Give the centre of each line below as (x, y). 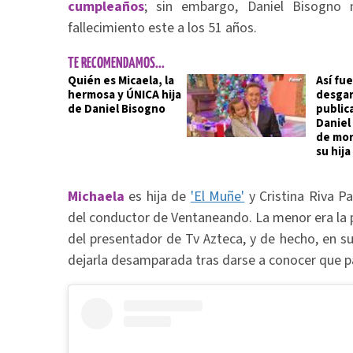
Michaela (96, 197)
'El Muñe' (217, 197)
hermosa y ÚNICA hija (124, 95)
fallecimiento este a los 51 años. (162, 28)
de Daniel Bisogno (117, 109)
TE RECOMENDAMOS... (116, 63)
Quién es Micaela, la (121, 81)
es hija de (158, 197)
